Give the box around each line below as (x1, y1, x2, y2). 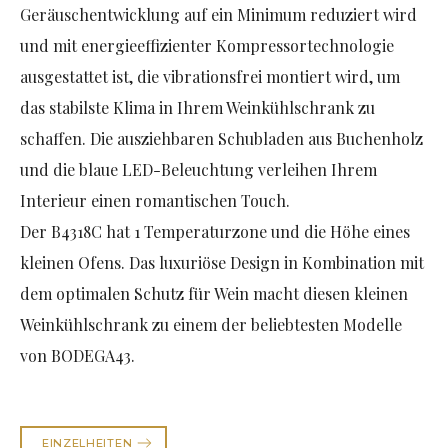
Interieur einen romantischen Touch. (20, 190, 290, 212)
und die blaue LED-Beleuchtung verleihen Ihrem (20, 159, 377, 181)
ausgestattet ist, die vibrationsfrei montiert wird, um (20, 66, 400, 88)
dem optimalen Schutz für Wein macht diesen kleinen (20, 283, 408, 305)
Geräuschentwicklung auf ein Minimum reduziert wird (20, 4, 417, 26)
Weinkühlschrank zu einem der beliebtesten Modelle (20, 314, 402, 336)
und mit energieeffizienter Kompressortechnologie (20, 35, 394, 57)
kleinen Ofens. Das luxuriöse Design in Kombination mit (20, 252, 424, 274)
